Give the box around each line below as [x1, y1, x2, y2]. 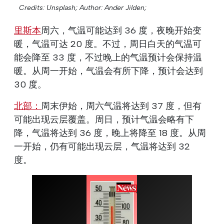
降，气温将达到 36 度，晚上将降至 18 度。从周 [14, 127, 206, 138]
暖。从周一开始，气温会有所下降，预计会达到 [14, 65, 203, 76]
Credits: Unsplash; [19, 3, 77, 12]
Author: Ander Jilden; [79, 3, 146, 12]
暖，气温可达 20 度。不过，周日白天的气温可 [14, 38, 201, 49]
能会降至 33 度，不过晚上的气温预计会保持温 [14, 51, 202, 63]
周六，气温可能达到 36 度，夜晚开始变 [41, 24, 201, 36]
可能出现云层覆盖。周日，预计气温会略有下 [14, 113, 194, 125]
